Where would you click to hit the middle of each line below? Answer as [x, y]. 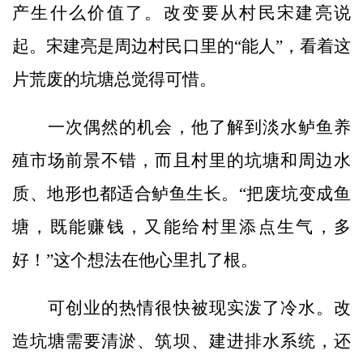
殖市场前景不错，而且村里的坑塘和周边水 [181, 160]
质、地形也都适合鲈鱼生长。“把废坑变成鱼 [181, 193]
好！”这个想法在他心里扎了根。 [135, 260]
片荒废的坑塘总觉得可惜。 [114, 79]
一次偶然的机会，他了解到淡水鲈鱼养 [181, 127]
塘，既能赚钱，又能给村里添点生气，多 [181, 226]
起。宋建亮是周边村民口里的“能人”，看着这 [181, 46]
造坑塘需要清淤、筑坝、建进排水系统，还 [181, 341]
